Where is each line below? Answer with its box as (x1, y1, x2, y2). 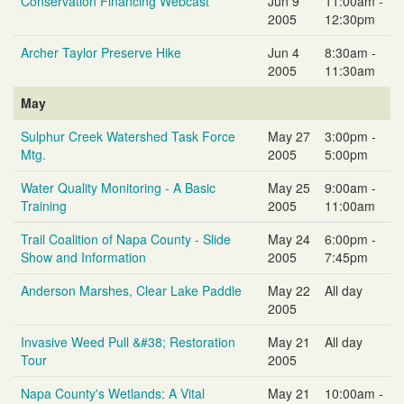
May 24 (268, 229, 310, 248)
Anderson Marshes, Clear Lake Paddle (21, 280, 242, 299)
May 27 (268, 126, 310, 145)
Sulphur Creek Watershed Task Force (21, 126, 235, 145)
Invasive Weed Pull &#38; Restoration (21, 332, 235, 351)
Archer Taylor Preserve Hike (21, 42, 181, 61)
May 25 (268, 178, 310, 197)
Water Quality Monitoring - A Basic (21, 178, 216, 197)
